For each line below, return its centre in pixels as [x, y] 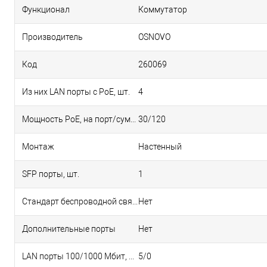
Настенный [160, 147]
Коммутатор [163, 10]
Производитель [52, 37]
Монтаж [38, 147]
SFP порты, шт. [51, 174]
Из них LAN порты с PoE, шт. [76, 92]
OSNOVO [154, 37]
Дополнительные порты [69, 229]
